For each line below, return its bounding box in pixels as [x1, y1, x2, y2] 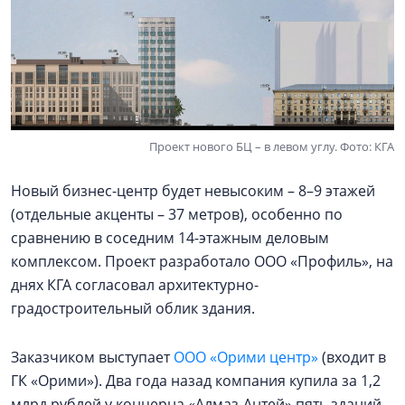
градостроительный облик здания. [11, 297, 255, 318]
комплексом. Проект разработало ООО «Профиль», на [11, 250, 393, 271]
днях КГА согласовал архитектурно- [11, 274, 259, 295]
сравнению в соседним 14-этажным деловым [11, 227, 329, 248]
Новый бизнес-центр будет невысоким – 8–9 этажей [11, 180, 375, 201]
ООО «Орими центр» [174, 346, 318, 367]
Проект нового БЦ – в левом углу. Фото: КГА [149, 137, 394, 155]
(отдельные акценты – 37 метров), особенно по [11, 203, 343, 224]
